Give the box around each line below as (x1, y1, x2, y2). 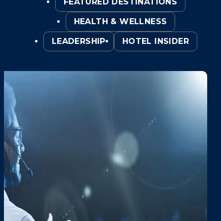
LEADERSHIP (51, 36, 106, 46)
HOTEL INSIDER (122, 36, 189, 46)
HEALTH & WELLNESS (74, 16, 167, 26)
